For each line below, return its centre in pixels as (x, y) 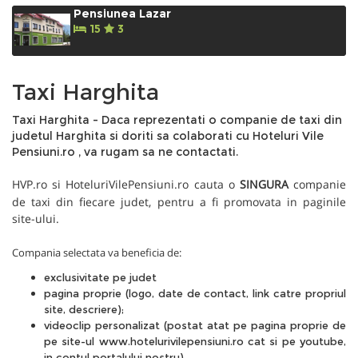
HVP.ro (30, 185)
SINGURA (264, 185)
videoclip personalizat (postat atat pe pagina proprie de (195, 326)
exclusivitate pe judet (100, 278)
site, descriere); (84, 310)
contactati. (207, 152)
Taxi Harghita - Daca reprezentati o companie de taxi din (177, 120)
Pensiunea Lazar (122, 13)
